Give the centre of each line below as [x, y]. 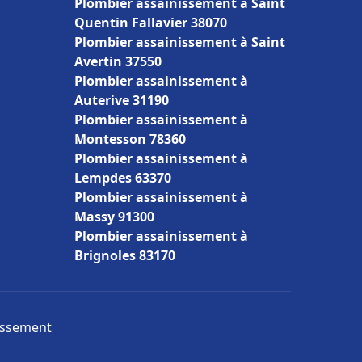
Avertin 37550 [118, 61]
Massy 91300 [114, 217]
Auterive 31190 [122, 100]
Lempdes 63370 [123, 178]
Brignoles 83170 [125, 255]
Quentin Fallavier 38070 [151, 23]
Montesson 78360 [130, 139]
